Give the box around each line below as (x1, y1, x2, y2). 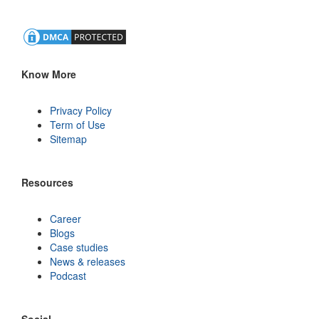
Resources (21, 175, 73, 190)
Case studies (50, 240, 108, 255)
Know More (21, 67, 76, 82)
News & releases (50, 254, 125, 269)
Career (50, 211, 81, 226)
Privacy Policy (50, 103, 112, 118)
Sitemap (50, 132, 87, 147)
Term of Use (50, 117, 105, 132)
